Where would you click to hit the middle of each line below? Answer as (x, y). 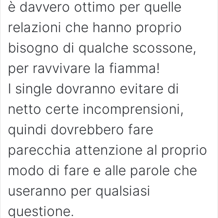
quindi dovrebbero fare (81, 130)
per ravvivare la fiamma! (84, 68)
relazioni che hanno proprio (95, 27)
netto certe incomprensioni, (96, 109)
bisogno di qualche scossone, (102, 48)
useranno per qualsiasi (79, 191)
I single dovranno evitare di (93, 89)
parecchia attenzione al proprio (108, 150)
